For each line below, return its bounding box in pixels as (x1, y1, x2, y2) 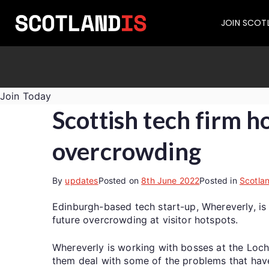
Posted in (199, 175, 240, 186)
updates (65, 175, 98, 186)
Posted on (98, 175, 142, 186)
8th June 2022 (141, 175, 200, 186)
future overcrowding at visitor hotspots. (52, 213, 238, 226)
